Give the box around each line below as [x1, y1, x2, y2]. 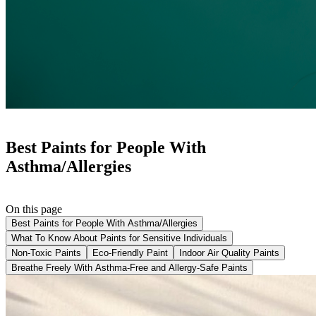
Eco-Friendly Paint [92, 247, 168, 258]
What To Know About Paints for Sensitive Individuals [11, 232, 227, 243]
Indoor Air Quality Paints [179, 247, 279, 258]
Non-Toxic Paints [11, 247, 81, 258]
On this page [6, 202, 62, 215]
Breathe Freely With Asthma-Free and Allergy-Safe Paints [11, 262, 248, 273]
